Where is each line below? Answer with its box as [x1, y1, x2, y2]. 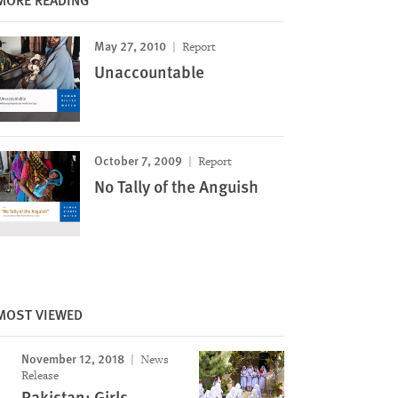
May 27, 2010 [93, 36, 166, 54]
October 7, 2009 [93, 151, 182, 169]
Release [20, 368, 59, 383]
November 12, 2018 [20, 349, 124, 367]
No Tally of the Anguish [93, 174, 259, 198]
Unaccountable [93, 60, 204, 84]
